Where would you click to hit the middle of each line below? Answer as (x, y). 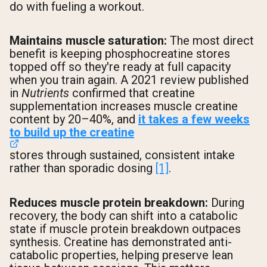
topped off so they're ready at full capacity (120, 67)
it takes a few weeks (194, 119)
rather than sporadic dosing (83, 168)
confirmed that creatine (132, 93)
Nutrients (45, 93)
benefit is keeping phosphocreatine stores (120, 54)
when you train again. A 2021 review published (129, 80)
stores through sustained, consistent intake (122, 155)
